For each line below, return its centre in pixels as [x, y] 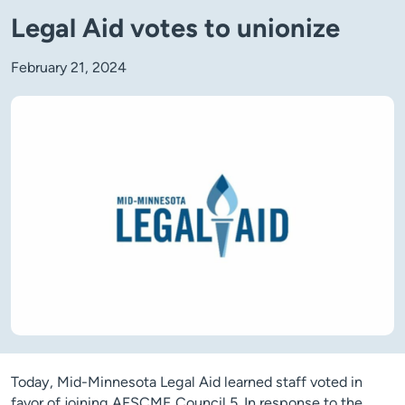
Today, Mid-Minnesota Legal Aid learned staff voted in [187, 382]
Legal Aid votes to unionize [175, 28]
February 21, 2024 [69, 68]
